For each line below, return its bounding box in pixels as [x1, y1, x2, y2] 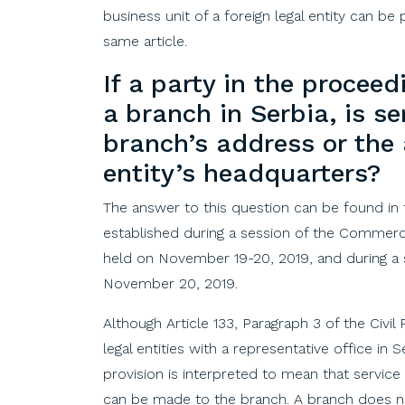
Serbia [250, 98, 329, 128]
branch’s [103, 127, 208, 158]
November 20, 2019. [103, 274, 238, 292]
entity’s [103, 157, 195, 188]
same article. [103, 32, 187, 50]
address [216, 127, 315, 158]
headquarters [203, 157, 367, 188]
